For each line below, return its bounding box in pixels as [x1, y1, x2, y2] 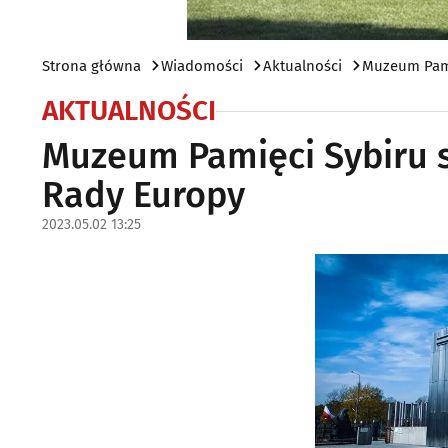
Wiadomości [161, 57, 243, 75]
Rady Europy [42, 173, 245, 217]
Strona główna [42, 57, 141, 75]
